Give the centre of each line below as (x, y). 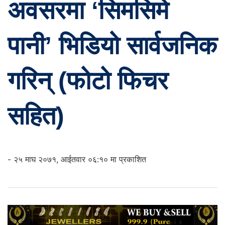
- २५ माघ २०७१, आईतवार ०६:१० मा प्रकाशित (77, 159)
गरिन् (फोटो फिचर (88, 81)
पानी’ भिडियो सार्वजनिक (112, 46)
